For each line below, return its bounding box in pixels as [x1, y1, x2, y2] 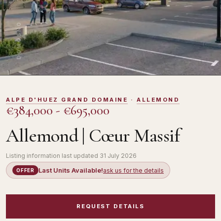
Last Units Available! [38, 166, 103, 174]
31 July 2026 [100, 152, 137, 159]
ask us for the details [103, 166, 164, 174]
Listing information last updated [6, 152, 100, 159]
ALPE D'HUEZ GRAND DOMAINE [6, 96, 128, 103]
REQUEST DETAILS [76, 203, 145, 210]
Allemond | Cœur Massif [6, 124, 180, 147]
